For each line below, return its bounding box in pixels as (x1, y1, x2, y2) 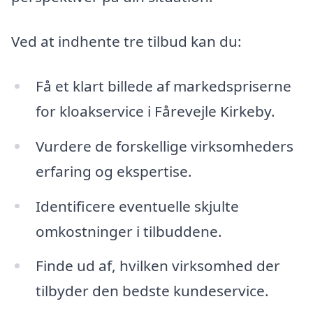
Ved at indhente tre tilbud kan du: (11, 31, 242, 52)
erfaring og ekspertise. (35, 161, 192, 181)
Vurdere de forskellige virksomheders (35, 136, 293, 156)
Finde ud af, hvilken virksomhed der (35, 256, 280, 276)
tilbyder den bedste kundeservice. (35, 281, 269, 301)
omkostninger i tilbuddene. (35, 221, 222, 241)
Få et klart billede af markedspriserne (35, 75, 291, 96)
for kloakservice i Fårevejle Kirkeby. (35, 101, 275, 121)
